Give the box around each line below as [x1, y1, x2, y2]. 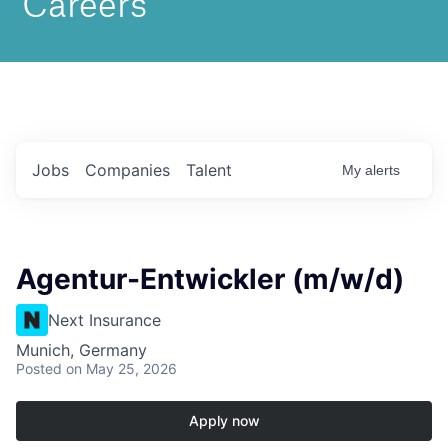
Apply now [188, 412, 260, 429]
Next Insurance [48, 310, 161, 330]
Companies [85, 160, 170, 180]
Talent [186, 160, 232, 180]
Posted [16, 360, 62, 377]
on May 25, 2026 [66, 360, 177, 377]
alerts [365, 162, 400, 178]
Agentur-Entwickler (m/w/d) [16, 262, 404, 296]
